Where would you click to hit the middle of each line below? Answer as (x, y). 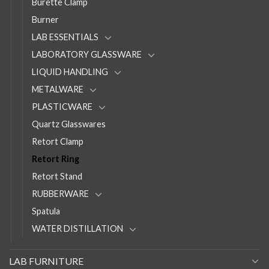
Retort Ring (56, 159)
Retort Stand (57, 176)
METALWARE (58, 89)
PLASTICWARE (62, 106)
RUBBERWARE (60, 193)
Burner (45, 19)
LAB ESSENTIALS (65, 37)
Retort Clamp (58, 141)
